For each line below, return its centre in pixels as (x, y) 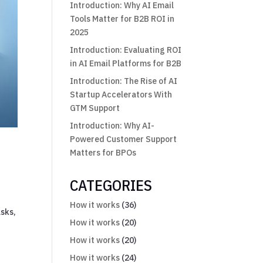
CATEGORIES (111, 185)
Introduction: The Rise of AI (124, 81)
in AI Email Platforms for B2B (126, 63)
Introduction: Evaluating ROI (126, 50)
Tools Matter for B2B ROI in (122, 18)
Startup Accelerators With (121, 94)
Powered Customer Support (124, 139)
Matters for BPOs (103, 152)
